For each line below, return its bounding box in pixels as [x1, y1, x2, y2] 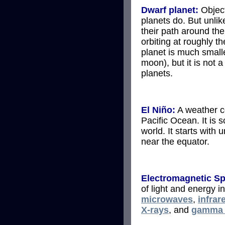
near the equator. [141, 136, 209, 147]
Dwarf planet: [141, 5, 198, 15]
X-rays [141, 204, 169, 215]
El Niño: [141, 104, 175, 115]
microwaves [141, 194, 193, 204]
